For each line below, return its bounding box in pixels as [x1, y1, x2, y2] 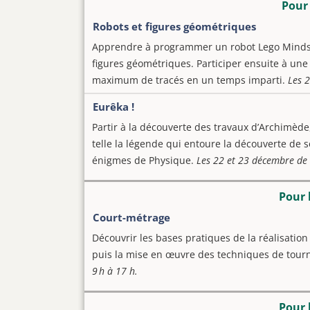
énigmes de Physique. [92, 154, 194, 167]
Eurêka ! [93, 100, 134, 113]
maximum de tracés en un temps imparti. [92, 73, 288, 86]
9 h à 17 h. [92, 264, 138, 277]
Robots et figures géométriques [93, 19, 256, 33]
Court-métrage [93, 210, 170, 224]
